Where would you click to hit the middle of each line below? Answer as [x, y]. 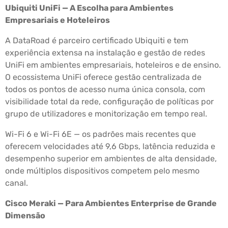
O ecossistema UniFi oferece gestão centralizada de [103, 77]
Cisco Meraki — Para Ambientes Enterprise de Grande [111, 204]
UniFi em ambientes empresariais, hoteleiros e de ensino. [113, 65]
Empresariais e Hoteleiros [58, 20]
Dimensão [25, 216]
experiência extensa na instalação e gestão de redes [105, 53]
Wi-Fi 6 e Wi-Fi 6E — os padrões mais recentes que [101, 134]
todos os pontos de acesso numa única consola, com [105, 90]
